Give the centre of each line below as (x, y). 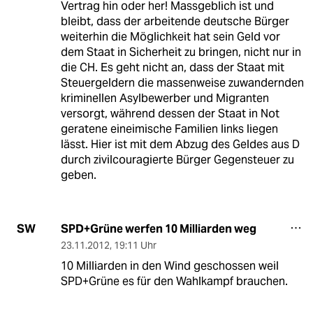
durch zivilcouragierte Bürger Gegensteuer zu (177, 159)
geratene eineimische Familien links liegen (169, 129)
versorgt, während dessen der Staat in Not (170, 113)
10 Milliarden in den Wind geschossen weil (169, 265)
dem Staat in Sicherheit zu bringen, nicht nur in (181, 52)
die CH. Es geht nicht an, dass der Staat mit (172, 67)
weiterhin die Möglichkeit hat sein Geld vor (170, 36)
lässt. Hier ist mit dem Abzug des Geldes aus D (180, 144)
